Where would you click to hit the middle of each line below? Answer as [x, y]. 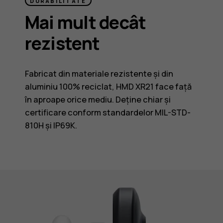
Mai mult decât [85, 22]
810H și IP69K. [51, 125]
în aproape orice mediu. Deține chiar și [98, 99]
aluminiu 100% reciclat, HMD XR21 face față [108, 86]
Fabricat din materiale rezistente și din [99, 73]
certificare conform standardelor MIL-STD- [108, 112]
